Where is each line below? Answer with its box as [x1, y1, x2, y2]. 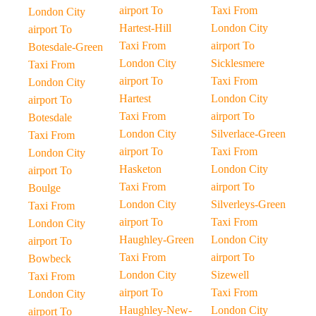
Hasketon [119, 163, 162, 175]
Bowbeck [28, 253, 71, 265]
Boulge [28, 182, 61, 194]
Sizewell [210, 269, 249, 281]
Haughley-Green [119, 233, 195, 245]
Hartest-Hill [119, 22, 172, 34]
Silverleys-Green [210, 198, 286, 210]
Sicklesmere [210, 57, 265, 69]
